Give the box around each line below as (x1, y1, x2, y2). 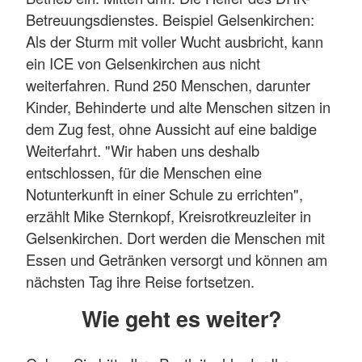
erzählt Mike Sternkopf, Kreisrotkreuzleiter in (26, 204, 311, 226)
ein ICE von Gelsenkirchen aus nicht (26, 52, 260, 74)
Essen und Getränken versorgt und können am (26, 248, 327, 270)
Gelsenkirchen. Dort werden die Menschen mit (26, 226, 325, 248)
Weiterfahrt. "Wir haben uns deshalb (26, 139, 259, 161)
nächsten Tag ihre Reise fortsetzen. (26, 270, 255, 292)
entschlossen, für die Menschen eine (26, 161, 262, 183)
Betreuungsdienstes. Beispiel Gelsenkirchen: (26, 8, 314, 30)
